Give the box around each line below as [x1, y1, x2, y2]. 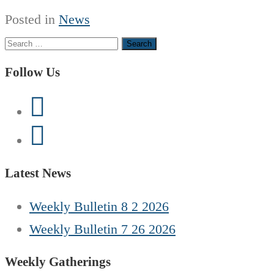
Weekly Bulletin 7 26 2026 [29, 221, 176, 237]
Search [4, 34, 41, 50]
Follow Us [5, 64, 60, 80]
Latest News [5, 165, 71, 180]
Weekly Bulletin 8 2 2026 [29, 198, 169, 214]
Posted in [5, 12, 59, 28]
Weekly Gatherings [5, 254, 111, 269]
